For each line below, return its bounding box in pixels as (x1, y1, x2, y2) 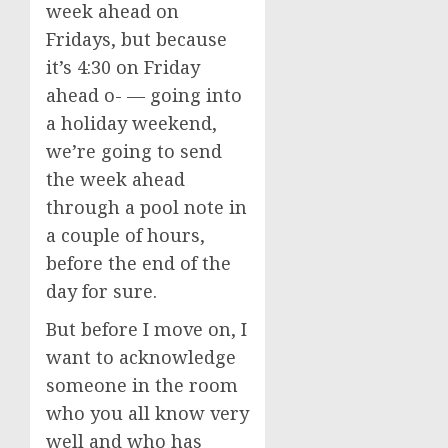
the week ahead (46, 167, 185, 191)
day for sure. (46, 279, 157, 303)
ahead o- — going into (46, 83, 242, 107)
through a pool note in (46, 195, 247, 219)
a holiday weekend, (46, 111, 217, 135)
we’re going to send (46, 139, 222, 163)
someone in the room (46, 373, 238, 397)
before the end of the (46, 251, 231, 275)
